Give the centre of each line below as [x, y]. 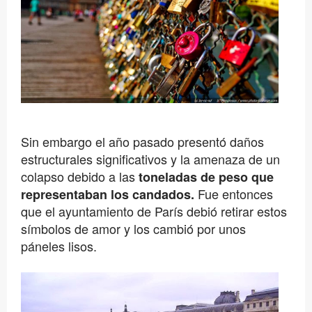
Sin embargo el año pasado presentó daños [142, 141]
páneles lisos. [58, 245]
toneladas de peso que [206, 177]
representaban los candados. [109, 194]
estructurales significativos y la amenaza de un [150, 158]
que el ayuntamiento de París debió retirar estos [154, 211]
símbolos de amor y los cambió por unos [133, 228]
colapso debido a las [79, 176]
